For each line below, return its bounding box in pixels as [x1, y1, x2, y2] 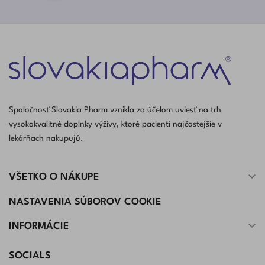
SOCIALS [9, 251, 51, 261]
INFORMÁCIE [9, 221, 69, 232]
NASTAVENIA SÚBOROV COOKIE [9, 197, 161, 208]
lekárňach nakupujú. [9, 134, 83, 143]
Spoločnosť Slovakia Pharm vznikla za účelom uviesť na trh [9, 106, 221, 115]
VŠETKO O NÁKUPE [9, 172, 99, 183]
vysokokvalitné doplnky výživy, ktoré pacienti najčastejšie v [9, 120, 222, 129]
